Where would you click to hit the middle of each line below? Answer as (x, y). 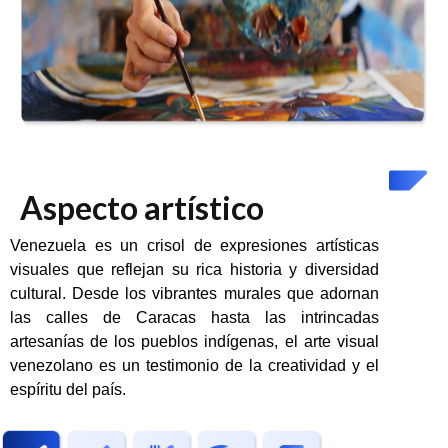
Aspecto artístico (142, 207)
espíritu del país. (68, 389)
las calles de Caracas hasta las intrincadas (194, 317)
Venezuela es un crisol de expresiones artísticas (194, 245)
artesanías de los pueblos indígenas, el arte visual (194, 341)
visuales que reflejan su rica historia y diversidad (194, 269)
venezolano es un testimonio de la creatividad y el (194, 365)
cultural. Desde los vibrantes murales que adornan (194, 293)
